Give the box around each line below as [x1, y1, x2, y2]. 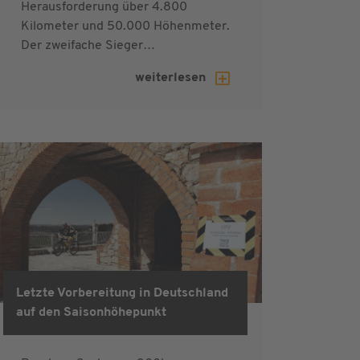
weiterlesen [135, 71, 209, 84]
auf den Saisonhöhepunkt [16, 305, 166, 319]
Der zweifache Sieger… [21, 39, 155, 52]
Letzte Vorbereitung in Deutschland [16, 286, 228, 300]
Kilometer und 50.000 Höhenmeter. [21, 19, 230, 33]
